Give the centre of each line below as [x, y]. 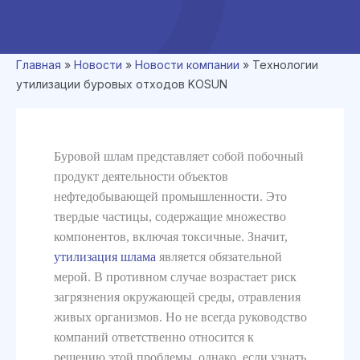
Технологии [285, 65]
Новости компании [187, 65]
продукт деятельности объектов [141, 176]
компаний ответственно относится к [153, 337]
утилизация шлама [104, 256]
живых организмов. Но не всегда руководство [180, 317]
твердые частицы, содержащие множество [170, 216]
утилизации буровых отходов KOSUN [122, 84]
